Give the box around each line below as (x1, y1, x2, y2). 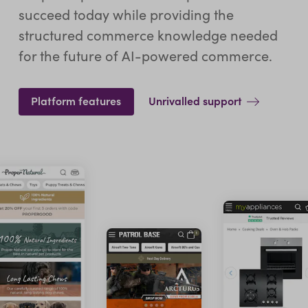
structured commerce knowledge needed (18, 25, 278, 44)
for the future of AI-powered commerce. (18, 45, 272, 65)
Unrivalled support (148, 93, 243, 109)
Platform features (31, 93, 122, 109)
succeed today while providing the (18, 4, 234, 23)
